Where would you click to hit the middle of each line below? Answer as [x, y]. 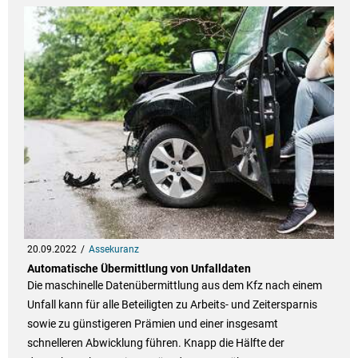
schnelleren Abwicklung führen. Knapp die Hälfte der [155, 343]
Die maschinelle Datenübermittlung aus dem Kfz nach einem [174, 286]
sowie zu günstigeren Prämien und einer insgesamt [152, 324]
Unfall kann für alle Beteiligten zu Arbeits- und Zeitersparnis [172, 305]
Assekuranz [113, 250]
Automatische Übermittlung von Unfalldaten [139, 269]
